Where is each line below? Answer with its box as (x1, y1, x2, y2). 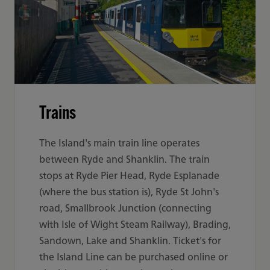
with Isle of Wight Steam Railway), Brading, (39, 216, 231, 233)
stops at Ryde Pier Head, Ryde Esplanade (39, 167, 219, 184)
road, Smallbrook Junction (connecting (39, 199, 212, 216)
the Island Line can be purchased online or (39, 248, 228, 265)
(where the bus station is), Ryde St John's (39, 183, 219, 200)
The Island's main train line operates (39, 134, 199, 151)
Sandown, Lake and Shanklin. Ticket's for (39, 232, 221, 249)
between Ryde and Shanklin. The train (39, 151, 210, 168)
